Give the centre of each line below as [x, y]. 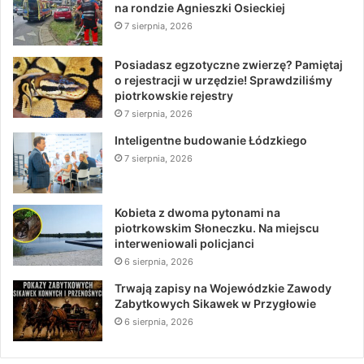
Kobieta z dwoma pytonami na [197, 213]
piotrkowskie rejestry [174, 96]
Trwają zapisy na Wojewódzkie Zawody [223, 288]
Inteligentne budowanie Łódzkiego [211, 141]
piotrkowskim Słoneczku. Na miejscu [217, 228]
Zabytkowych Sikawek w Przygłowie [215, 304]
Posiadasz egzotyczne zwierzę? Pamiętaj [229, 65]
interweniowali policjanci [184, 244]
